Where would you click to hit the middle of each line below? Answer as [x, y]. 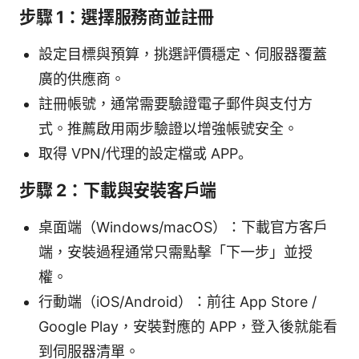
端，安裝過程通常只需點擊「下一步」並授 [175, 252]
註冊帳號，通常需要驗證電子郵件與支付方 [175, 104]
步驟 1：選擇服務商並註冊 [117, 18]
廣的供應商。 [82, 79]
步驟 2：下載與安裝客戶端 [118, 191]
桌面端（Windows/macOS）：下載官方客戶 [183, 228]
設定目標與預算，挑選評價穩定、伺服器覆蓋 [183, 54]
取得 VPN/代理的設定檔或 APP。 [145, 154]
